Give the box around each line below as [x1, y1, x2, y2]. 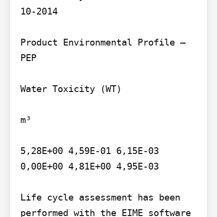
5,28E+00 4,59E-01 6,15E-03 [20, 145, 159, 156]
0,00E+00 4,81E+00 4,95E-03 [20, 160, 159, 171]
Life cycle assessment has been [20, 191, 180, 202]
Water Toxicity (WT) [20, 83, 122, 94]
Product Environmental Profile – [20, 36, 186, 47]
